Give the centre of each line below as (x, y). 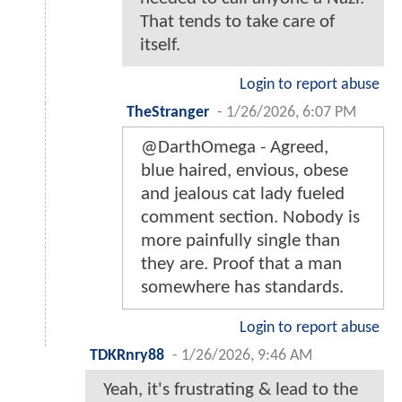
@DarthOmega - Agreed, (235, 148)
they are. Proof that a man (241, 265)
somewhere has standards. (242, 288)
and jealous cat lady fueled (243, 195)
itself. (160, 46)
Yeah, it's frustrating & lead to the (231, 390)
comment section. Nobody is (250, 218)
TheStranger (168, 113)
